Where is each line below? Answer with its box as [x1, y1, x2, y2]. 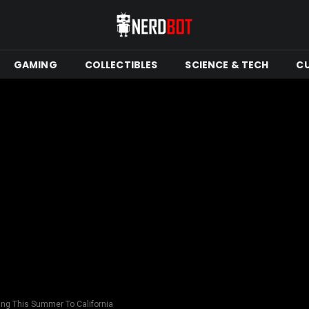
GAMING [13, 57, 57, 72]
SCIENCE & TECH [185, 57, 269, 72]
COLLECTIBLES [84, 57, 158, 72]
